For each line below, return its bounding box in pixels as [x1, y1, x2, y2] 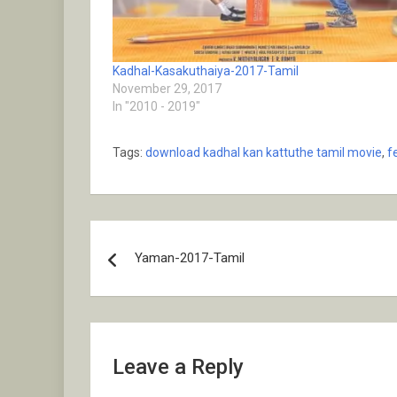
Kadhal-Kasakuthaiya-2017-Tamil [113, 64, 299, 79]
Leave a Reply [113, 354, 244, 380]
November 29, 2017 [113, 82, 222, 97]
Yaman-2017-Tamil [135, 250, 245, 267]
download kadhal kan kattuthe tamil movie [145, 145, 382, 160]
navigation [90, 257, 222, 292]
